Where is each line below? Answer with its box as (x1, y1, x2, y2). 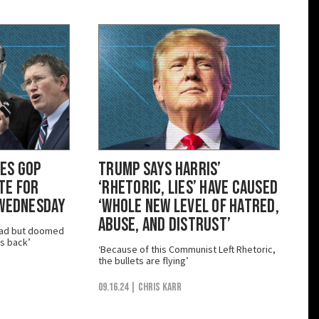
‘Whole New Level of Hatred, (98, 195, 280, 218)
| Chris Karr (130, 280, 182, 294)
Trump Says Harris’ (98, 158, 221, 181)
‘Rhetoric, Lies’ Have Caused (98, 177, 278, 199)
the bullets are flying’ (98, 253, 189, 267)
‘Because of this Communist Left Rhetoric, (98, 242, 276, 256)
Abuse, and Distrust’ (98, 214, 231, 236)
